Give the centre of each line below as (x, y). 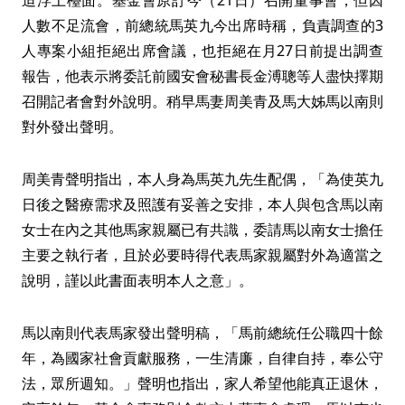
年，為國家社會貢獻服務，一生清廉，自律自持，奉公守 (202, 358)
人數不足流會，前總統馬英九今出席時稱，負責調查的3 (202, 26)
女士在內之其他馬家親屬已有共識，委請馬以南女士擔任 (202, 230)
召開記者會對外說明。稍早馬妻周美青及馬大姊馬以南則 (202, 102)
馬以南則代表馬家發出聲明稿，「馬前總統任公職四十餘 (202, 333)
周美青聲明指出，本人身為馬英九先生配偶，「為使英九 (202, 179)
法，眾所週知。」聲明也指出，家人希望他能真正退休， (202, 384)
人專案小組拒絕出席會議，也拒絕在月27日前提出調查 (202, 51)
